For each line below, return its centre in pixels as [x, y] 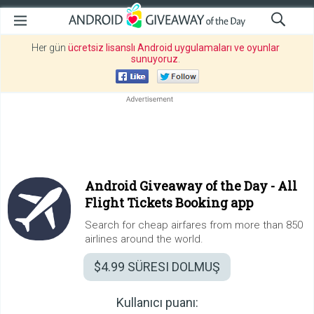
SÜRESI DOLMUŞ [172, 267]
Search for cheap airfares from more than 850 [194, 225]
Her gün [49, 48]
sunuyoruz [154, 59]
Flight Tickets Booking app [169, 203]
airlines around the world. [144, 239]
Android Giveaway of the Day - [181, 186]
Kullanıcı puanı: [157, 302]
